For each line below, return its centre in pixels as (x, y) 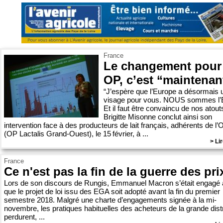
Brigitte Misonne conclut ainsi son (158, 117)
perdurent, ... (24, 217)
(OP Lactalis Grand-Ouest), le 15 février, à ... (76, 134)
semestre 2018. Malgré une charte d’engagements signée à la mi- (110, 200)
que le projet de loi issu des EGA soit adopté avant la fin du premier (112, 191)
